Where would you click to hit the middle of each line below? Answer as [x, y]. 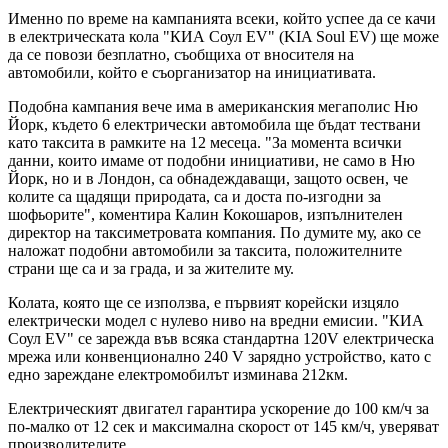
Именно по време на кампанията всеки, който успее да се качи [222, 18]
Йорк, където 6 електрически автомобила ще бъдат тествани [214, 124]
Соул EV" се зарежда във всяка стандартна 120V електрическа [221, 338]
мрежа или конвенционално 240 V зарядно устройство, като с [219, 356]
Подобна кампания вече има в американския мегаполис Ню [213, 106]
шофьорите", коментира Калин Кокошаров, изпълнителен [205, 214]
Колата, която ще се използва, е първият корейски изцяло [203, 302]
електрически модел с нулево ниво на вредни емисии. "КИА [216, 320]
